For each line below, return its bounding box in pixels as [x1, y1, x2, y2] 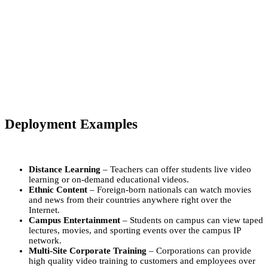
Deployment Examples [5, 116, 138, 132]
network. [29, 235, 62, 245]
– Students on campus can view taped [120, 215, 263, 225]
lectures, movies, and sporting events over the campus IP [29, 225, 240, 235]
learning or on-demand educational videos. [29, 174, 189, 184]
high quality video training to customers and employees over [29, 255, 255, 266]
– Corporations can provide [147, 245, 251, 255]
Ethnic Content [29, 184, 87, 194]
